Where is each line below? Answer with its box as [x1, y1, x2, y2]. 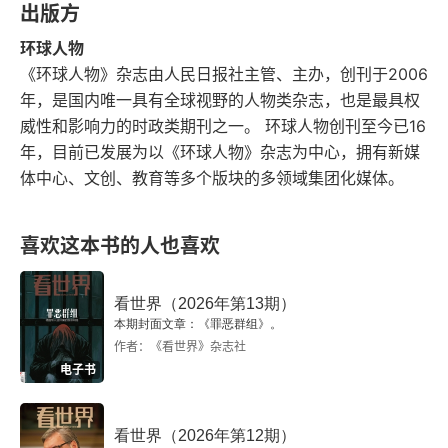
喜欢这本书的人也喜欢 [20, 234, 220, 258]
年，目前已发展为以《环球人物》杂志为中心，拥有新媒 [20, 142, 420, 162]
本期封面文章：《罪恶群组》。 [114, 317, 282, 331]
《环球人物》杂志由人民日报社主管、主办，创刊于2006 [20, 64, 428, 84]
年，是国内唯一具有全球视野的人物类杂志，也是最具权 [20, 90, 420, 110]
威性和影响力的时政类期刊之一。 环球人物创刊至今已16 [20, 116, 426, 136]
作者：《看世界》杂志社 [114, 339, 246, 354]
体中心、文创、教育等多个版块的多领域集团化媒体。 [20, 168, 404, 188]
